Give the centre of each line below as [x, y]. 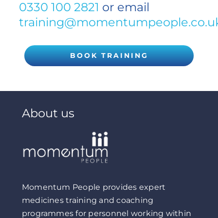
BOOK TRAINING [109, 55]
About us [48, 113]
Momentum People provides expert [94, 187]
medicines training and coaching [88, 200]
